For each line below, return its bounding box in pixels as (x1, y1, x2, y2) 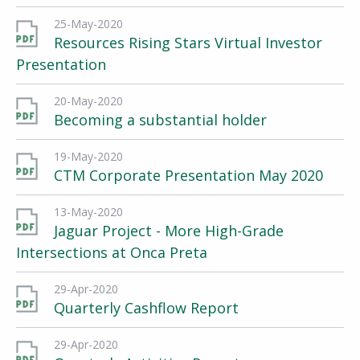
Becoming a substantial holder (54, 110, 267, 129)
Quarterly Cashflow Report (54, 298, 239, 317)
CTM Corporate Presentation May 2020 (54, 166, 323, 185)
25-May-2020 (54, 16, 123, 31)
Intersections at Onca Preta (16, 243, 207, 262)
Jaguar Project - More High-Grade (54, 221, 284, 240)
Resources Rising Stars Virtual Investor (54, 33, 322, 52)
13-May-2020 (54, 204, 123, 219)
